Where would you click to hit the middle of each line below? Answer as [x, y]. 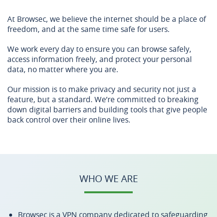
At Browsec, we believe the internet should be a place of [107, 19]
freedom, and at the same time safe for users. [88, 29]
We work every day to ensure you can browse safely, [99, 49]
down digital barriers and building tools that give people [107, 109]
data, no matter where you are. [63, 69]
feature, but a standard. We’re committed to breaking [103, 99]
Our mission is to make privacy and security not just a [102, 89]
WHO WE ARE [108, 178]
